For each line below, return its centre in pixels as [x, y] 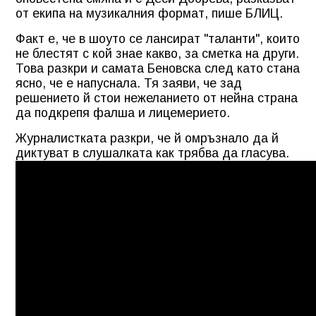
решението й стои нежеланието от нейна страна [157, 98]
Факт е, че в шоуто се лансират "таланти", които [158, 38]
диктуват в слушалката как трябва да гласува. [152, 153]
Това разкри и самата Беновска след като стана [158, 68]
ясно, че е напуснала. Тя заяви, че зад [129, 83]
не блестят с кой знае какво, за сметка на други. [157, 53]
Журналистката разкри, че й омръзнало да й [147, 138]
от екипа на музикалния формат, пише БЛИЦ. [149, 13]
